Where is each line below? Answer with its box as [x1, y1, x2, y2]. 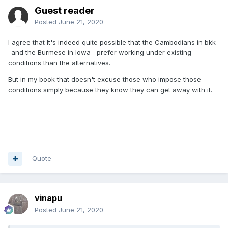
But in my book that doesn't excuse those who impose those [8, 75, 201, 83]
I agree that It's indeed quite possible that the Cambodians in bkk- [8, 38, 218, 46]
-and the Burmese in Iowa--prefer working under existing [8, 48, 191, 56]
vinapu [35, 193, 62, 203]
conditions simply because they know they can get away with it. [8, 85, 212, 94]
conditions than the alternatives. [8, 59, 110, 67]
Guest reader [35, 5, 95, 16]
